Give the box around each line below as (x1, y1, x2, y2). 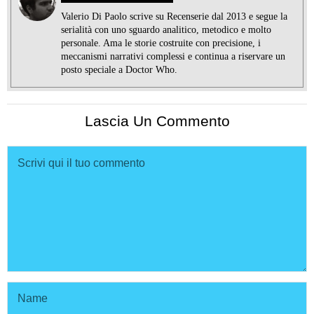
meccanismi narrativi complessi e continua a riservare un (61, 50, 285, 62)
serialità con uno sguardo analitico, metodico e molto (61, 24, 271, 35)
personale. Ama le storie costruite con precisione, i (61, 37, 261, 48)
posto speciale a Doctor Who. (61, 64, 177, 75)
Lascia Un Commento (84, 112, 230, 129)
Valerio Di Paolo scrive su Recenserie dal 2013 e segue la (61, 11, 287, 22)
